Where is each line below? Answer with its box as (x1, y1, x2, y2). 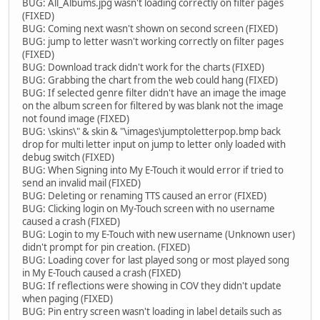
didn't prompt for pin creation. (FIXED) (22, 241, 190, 254)
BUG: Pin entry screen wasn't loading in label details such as (22, 305, 281, 319)
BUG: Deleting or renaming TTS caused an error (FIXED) (22, 189, 266, 203)
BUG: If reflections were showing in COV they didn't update (22, 279, 281, 293)
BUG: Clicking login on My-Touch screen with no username (22, 202, 275, 216)
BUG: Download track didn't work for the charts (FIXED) (22, 61, 264, 74)
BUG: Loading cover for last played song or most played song (22, 254, 289, 267)
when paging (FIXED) (22, 292, 113, 306)
